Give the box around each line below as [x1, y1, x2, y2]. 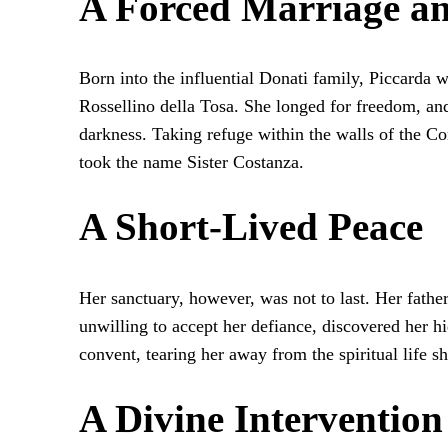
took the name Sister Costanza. [79, 152, 304, 173]
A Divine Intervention [79, 396, 443, 440]
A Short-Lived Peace [79, 205, 423, 249]
